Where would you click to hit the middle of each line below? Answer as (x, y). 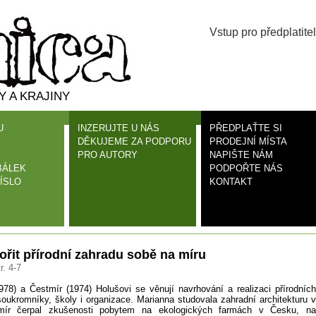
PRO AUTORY (108, 155)
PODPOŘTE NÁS (246, 168)
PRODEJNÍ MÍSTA (248, 141)
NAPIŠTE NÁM (241, 155)
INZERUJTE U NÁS (119, 128)
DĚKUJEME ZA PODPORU (134, 141)
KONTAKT (231, 182)
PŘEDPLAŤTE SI (246, 128)
